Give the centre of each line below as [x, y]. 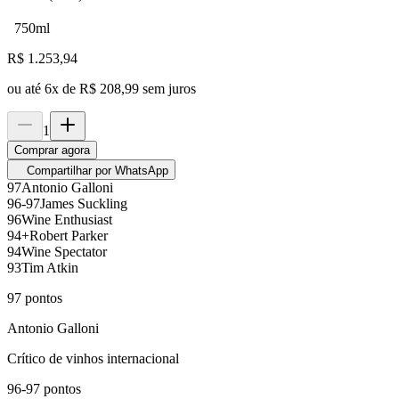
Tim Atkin [50, 268]
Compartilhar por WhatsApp [98, 171]
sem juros [169, 89]
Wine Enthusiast [67, 220]
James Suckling [84, 204]
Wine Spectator [64, 252]
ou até [26, 89]
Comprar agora [52, 151]
